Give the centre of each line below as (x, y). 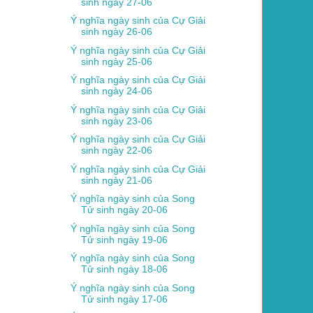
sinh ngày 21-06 (116, 180)
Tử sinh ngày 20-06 (124, 210)
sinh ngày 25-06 (116, 61)
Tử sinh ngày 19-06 (124, 239)
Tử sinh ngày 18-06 (124, 269)
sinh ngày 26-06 (116, 32)
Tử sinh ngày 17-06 (124, 299)
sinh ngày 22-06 (116, 151)
